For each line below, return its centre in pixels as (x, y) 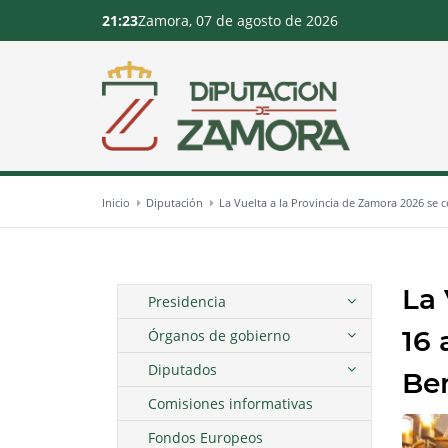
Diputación (174, 203)
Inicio (116, 203)
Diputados (182, 370)
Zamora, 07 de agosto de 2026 (238, 20)
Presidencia (187, 302)
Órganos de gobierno (219, 336)
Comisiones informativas (230, 404)
